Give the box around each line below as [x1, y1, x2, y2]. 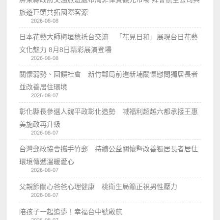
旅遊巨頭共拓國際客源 [19, 8, 88, 17]
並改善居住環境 [19, 83, 68, 91]
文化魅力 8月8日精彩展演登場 [19, 46, 112, 54]
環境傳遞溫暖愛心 [19, 158, 75, 166]
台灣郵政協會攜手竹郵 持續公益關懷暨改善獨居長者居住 [19, 145, 198, 153]
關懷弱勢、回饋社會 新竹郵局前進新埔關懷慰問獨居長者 [19, 70, 198, 79]
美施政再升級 [19, 120, 61, 129]
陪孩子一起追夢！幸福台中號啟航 [19, 208, 123, 216]
